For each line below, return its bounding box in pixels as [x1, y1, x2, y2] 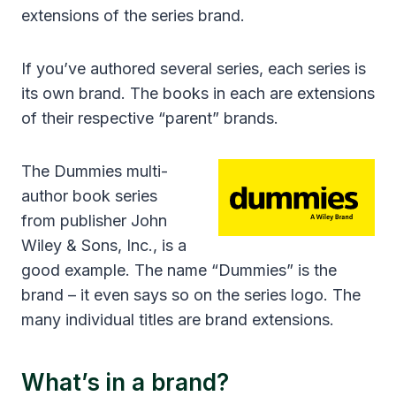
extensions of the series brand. [21, 6, 245, 26]
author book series [21, 187, 157, 206]
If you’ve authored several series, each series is [21, 59, 366, 79]
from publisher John [21, 211, 167, 231]
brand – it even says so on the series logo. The [21, 286, 361, 305]
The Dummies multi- [21, 162, 168, 181]
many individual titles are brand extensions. [21, 310, 334, 330]
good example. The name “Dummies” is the [21, 261, 337, 280]
